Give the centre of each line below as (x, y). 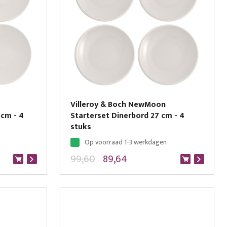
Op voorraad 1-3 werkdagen (125, 142)
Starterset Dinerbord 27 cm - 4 (127, 116)
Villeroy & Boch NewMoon (118, 105)
